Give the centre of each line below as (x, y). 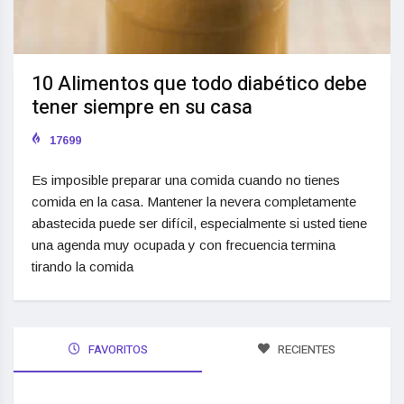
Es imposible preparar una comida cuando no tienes (186, 180)
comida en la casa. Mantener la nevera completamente (194, 202)
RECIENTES (305, 350)
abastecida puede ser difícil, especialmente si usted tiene (199, 224)
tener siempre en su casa (142, 108)
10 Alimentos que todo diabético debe (199, 84)
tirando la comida (83, 267)
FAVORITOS (116, 350)
